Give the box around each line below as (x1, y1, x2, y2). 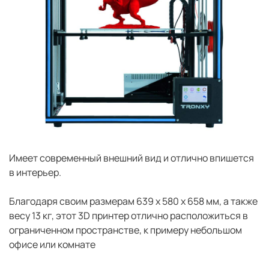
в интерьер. (9, 166, 61, 180)
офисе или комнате (9, 238, 95, 252)
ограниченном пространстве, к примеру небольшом (9, 223, 242, 237)
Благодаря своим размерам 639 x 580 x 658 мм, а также (9, 195, 258, 208)
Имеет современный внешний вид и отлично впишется (9, 151, 254, 165)
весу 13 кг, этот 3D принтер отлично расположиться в (9, 209, 248, 223)
